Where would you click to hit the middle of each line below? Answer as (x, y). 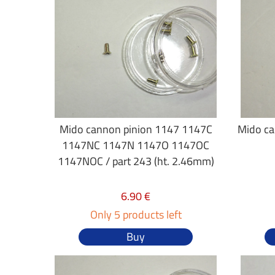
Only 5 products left (136, 215)
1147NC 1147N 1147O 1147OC (136, 145)
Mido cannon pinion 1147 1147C (136, 129)
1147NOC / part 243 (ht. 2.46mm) (136, 161)
